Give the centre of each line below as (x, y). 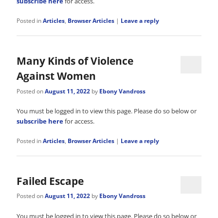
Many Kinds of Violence (75, 61)
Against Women (56, 76)
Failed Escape (50, 181)
